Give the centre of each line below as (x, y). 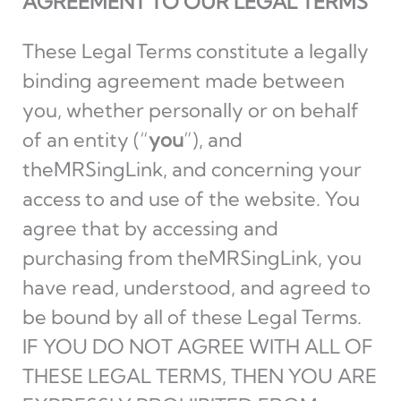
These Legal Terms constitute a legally (195, 51)
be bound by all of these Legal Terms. (192, 317)
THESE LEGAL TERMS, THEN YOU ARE (199, 376)
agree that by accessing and (150, 228)
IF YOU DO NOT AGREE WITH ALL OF (197, 346)
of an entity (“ (85, 140)
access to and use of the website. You (191, 199)
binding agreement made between (183, 81)
